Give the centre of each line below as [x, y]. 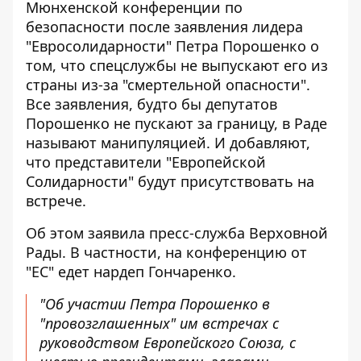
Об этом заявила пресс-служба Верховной [177, 233]
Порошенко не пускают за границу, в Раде [176, 123]
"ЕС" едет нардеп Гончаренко [129, 272]
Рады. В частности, [95, 252]
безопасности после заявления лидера [164, 27]
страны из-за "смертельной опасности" [166, 85]
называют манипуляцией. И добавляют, [168, 143]
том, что [58, 65]
